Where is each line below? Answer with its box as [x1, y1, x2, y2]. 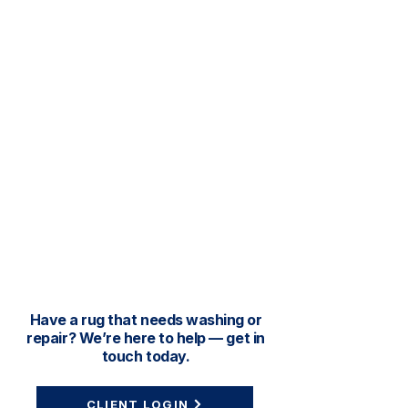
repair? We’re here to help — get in [26, 329, 265, 347]
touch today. [101, 347, 190, 365]
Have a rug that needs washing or [29, 311, 262, 329]
